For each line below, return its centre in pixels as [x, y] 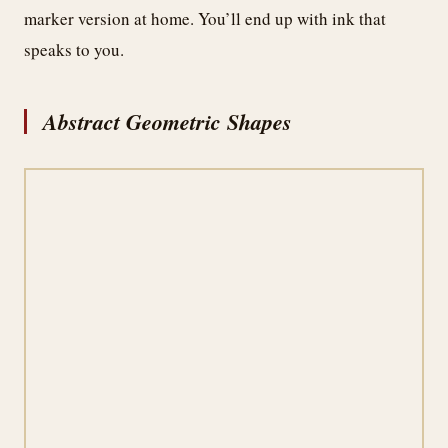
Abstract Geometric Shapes [167, 121]
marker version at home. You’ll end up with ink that [205, 18]
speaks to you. [74, 49]
